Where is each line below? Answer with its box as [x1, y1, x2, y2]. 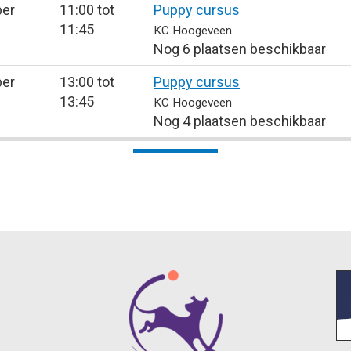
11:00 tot [60, 2, 114, 18]
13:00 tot [60, 74, 114, 90]
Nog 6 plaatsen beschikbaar [154, 41, 326, 57]
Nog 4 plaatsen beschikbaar [154, 113, 326, 129]
